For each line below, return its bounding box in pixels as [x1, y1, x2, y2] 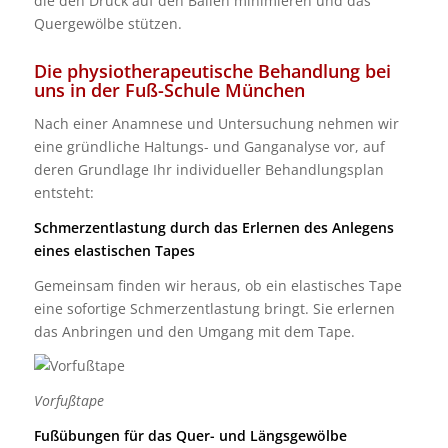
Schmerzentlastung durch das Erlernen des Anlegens [33, 217, 394, 237]
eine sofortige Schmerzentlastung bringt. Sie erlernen [33, 298, 395, 318]
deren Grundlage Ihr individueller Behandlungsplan [33, 159, 384, 179]
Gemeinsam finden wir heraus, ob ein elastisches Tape [33, 275, 402, 295]
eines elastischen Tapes [33, 240, 195, 260]
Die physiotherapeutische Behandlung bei [33, 58, 391, 83]
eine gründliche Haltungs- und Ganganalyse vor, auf [33, 136, 385, 156]
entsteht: [33, 182, 94, 202]
